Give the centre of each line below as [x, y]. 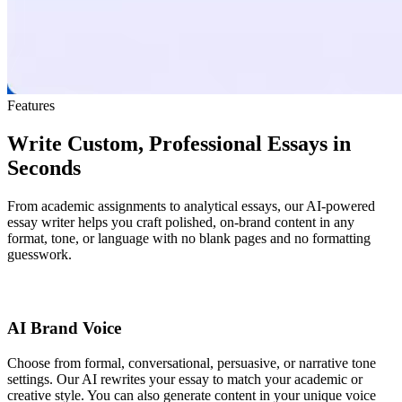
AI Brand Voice [64, 328]
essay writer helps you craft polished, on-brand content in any [181, 222]
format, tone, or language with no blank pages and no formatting [189, 238]
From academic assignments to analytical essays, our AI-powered [191, 205]
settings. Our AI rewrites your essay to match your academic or [185, 380]
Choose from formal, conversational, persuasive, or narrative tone [192, 363]
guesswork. [39, 254]
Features [31, 105]
